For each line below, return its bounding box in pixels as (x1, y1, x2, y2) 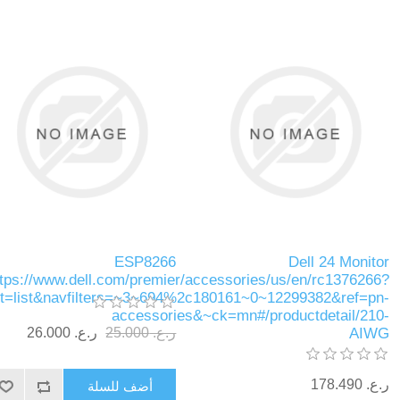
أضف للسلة (87, 378, 153, 394)
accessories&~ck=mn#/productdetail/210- (111, 306, 389, 324)
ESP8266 (114, 253, 177, 271)
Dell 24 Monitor (287, 253, 389, 271)
